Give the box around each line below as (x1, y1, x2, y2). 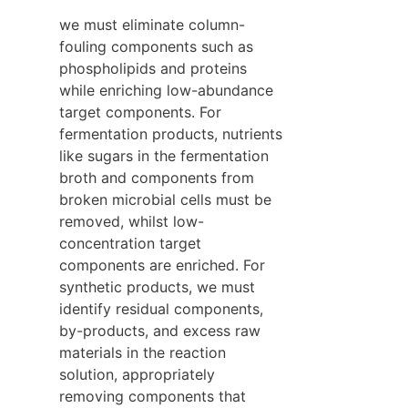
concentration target (59, 233, 201, 252)
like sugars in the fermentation (59, 146, 269, 165)
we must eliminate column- (59, 15, 245, 34)
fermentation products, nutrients (59, 124, 282, 143)
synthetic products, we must (59, 277, 255, 296)
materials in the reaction (59, 342, 226, 362)
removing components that (59, 386, 246, 405)
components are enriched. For (59, 255, 265, 274)
